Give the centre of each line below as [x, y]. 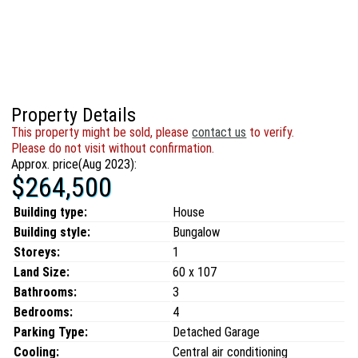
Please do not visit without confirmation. [113, 148]
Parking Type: [51, 332]
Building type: [51, 212]
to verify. [270, 132]
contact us [219, 132]
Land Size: [42, 272]
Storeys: [37, 252]
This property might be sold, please [102, 132]
